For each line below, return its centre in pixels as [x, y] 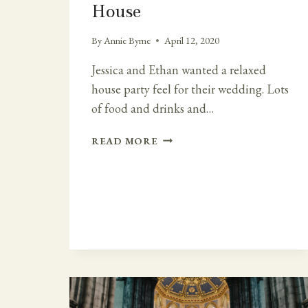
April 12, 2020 [192, 41]
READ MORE [125, 141]
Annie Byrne [128, 41]
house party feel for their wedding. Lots [190, 89]
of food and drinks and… [153, 109]
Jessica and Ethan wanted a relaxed [179, 70]
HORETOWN [190, 217]
